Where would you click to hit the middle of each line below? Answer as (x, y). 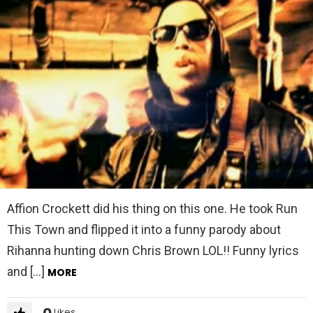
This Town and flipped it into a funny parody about (144, 229)
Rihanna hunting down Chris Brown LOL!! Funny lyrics (153, 250)
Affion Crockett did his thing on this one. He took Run (152, 208)
